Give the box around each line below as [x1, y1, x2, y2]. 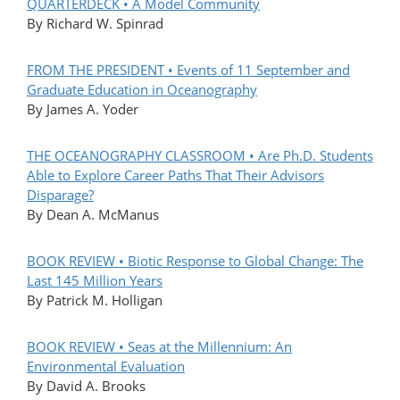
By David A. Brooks [27, 377, 146, 396]
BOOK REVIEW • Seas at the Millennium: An [27, 337, 292, 356]
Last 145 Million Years [27, 271, 162, 290]
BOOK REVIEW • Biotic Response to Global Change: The [27, 252, 363, 271]
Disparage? [27, 186, 94, 204]
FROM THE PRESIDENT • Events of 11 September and [27, 61, 350, 79]
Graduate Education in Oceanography [27, 80, 257, 99]
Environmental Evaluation [27, 357, 185, 376]
